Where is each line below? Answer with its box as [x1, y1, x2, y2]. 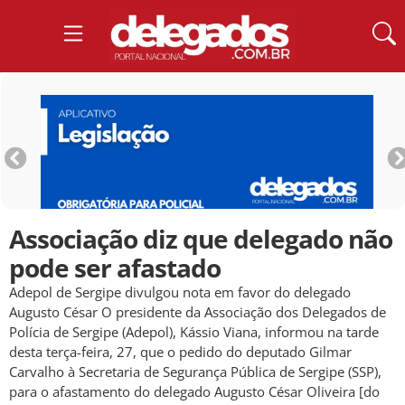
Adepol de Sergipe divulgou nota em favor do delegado [9, 283, 351, 302]
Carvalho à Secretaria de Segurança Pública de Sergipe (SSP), [9, 363, 381, 381]
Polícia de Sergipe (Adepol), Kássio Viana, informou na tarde [9, 323, 379, 342]
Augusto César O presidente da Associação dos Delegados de [9, 303, 386, 322]
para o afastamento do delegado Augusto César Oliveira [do [9, 382, 380, 401]
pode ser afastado [9, 250, 221, 286]
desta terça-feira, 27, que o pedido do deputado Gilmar [9, 343, 352, 362]
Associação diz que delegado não [9, 221, 392, 257]
